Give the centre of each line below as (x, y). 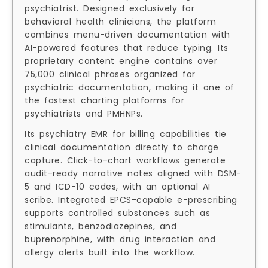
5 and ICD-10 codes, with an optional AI (118, 187)
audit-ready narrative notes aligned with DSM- (133, 174)
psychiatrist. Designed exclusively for (109, 9)
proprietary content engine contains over (121, 61)
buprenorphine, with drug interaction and (120, 240)
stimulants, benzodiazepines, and (100, 226)
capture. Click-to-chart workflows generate (125, 161)
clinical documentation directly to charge (122, 147)
